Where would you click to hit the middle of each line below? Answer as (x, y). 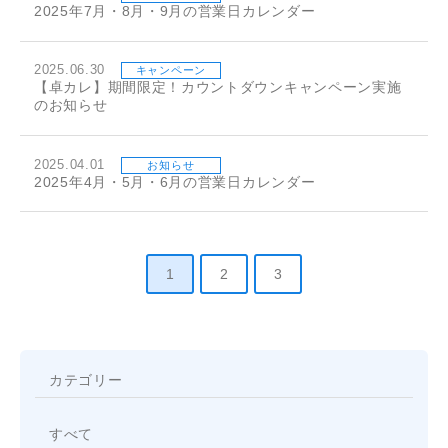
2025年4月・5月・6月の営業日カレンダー (175, 181)
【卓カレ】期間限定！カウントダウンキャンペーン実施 (218, 87)
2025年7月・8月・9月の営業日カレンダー (175, 11)
